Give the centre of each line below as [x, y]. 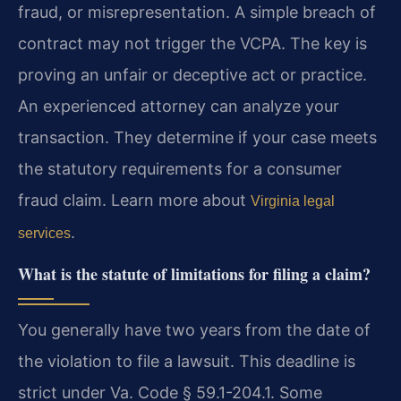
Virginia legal [293, 201]
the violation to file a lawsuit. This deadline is [187, 361]
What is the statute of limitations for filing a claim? [194, 273]
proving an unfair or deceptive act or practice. [192, 75]
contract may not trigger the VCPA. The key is [192, 44]
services [44, 234]
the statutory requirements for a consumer [180, 169]
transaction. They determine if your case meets [197, 138]
